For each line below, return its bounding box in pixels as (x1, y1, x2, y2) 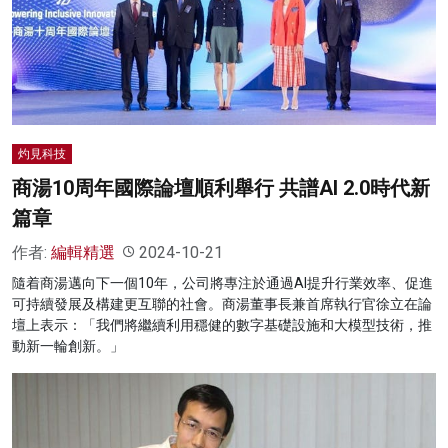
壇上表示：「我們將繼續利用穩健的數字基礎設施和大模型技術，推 (12, 316, 432, 333)
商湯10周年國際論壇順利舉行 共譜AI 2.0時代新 (12, 175, 430, 200)
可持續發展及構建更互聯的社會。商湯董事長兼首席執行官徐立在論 (12, 295, 432, 312)
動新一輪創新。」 (12, 337, 124, 354)
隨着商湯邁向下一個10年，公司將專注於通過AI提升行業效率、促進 (12, 274, 433, 291)
